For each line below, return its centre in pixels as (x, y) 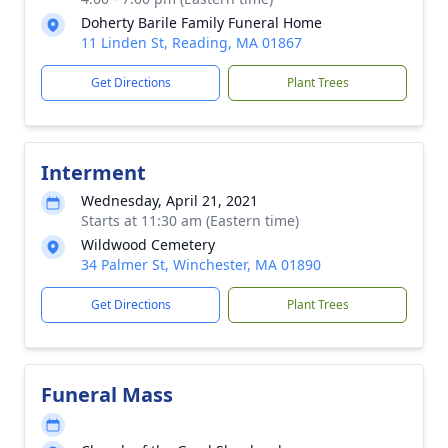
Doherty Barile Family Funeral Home (201, 22)
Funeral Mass (107, 394)
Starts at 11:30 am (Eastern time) (190, 220)
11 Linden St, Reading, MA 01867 (191, 42)
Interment (93, 172)
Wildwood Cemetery (148, 244)
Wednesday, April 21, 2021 (169, 200)
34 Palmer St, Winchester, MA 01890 (201, 264)
